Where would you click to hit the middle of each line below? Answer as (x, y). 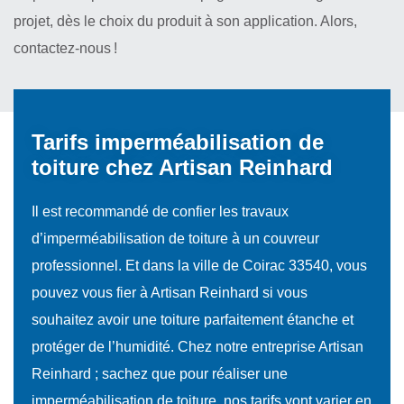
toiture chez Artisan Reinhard (182, 167)
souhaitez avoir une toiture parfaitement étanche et (193, 320)
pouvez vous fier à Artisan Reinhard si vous (170, 293)
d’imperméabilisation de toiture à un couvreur (175, 239)
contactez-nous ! (65, 48)
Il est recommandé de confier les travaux (160, 211)
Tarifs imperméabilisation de (178, 142)
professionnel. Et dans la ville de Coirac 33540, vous (199, 266)
